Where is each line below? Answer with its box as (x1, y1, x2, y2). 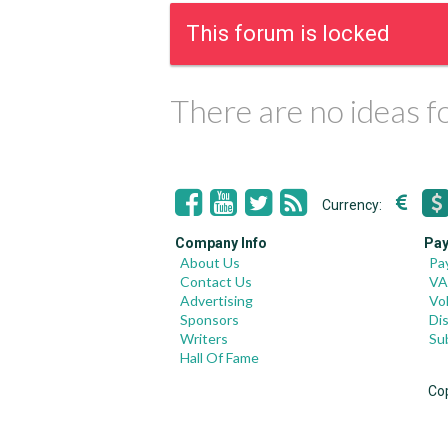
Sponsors (180, 311, 239, 328)
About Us (180, 254, 240, 271)
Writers (180, 330, 228, 347)
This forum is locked (186, 21, 390, 46)
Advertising (180, 292, 253, 309)
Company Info (175, 235, 267, 251)
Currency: (322, 197, 385, 213)
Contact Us (180, 273, 252, 290)
